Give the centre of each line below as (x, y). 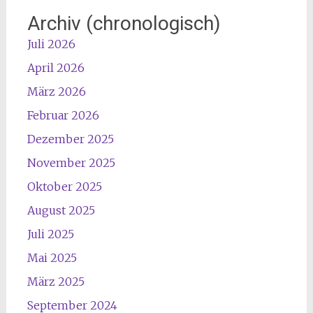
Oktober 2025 (64, 186)
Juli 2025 (50, 234)
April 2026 (56, 67)
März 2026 (56, 91)
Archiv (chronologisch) (124, 23)
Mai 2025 (52, 257)
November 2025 (71, 162)
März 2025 (56, 281)
